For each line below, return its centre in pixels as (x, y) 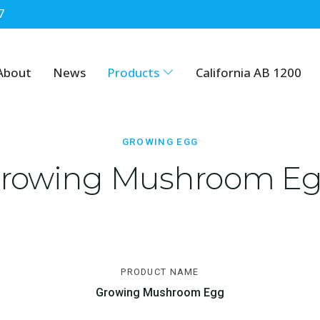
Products (133, 72)
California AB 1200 (248, 72)
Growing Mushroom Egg (160, 292)
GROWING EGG (160, 141)
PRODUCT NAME (160, 272)
